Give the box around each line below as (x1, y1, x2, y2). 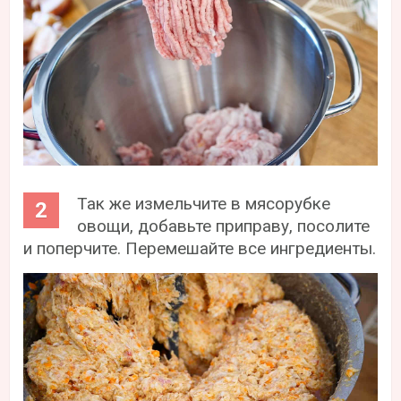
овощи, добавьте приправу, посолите (77, 216, 371, 237)
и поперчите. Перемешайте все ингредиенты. (23, 238, 377, 260)
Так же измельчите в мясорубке (77, 193, 331, 215)
